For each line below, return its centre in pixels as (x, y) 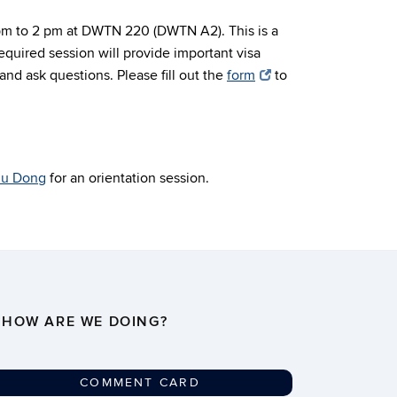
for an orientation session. (128, 178)
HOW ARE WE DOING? (85, 322)
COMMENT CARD (140, 382)
